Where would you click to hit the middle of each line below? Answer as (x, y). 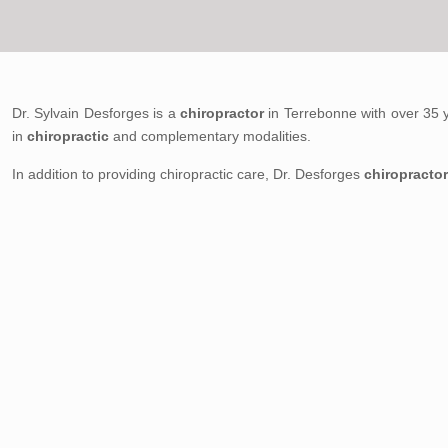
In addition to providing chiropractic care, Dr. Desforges (188, 174)
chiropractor (224, 113)
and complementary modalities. (212, 136)
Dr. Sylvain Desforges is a (96, 113)
